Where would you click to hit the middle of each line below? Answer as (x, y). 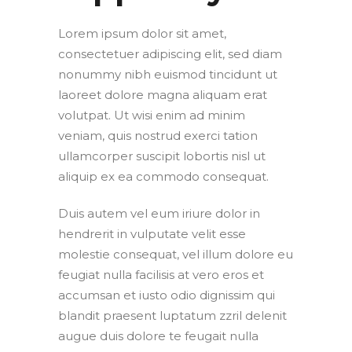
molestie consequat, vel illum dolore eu (176, 255)
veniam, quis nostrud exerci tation (158, 136)
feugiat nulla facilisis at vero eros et (161, 275)
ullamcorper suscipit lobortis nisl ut (162, 156)
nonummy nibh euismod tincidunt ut (168, 75)
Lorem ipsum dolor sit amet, (142, 34)
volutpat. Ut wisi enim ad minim (152, 115)
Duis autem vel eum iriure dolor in (159, 214)
